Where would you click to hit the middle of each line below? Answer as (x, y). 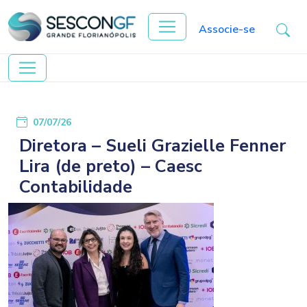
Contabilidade (76, 186)
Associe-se (227, 29)
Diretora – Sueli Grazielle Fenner (152, 145)
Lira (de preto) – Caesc (111, 166)
